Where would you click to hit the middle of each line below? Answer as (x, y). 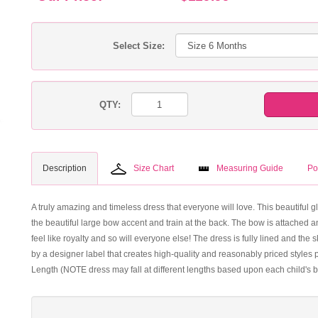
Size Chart (154, 168)
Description (65, 168)
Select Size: (139, 46)
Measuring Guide (250, 168)
